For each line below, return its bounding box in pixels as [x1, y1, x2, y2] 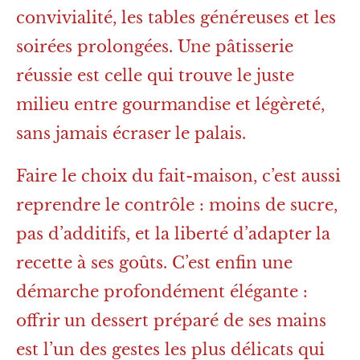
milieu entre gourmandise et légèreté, [16, 95, 325, 115]
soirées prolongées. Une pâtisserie [16, 37, 293, 57]
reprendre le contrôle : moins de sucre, [16, 195, 337, 215]
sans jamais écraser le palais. [16, 124, 246, 144]
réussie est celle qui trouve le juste [16, 66, 294, 86]
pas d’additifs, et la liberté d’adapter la [16, 224, 330, 244]
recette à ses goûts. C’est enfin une [16, 253, 292, 273]
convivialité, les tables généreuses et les [16, 8, 336, 28]
